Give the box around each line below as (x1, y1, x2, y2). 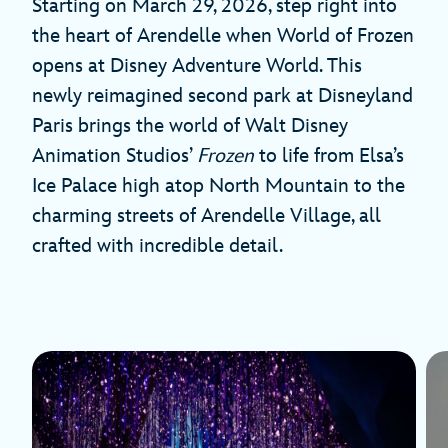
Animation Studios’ (32, 144, 197, 169)
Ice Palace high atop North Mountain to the (32, 174, 405, 199)
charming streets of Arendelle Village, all (32, 204, 381, 229)
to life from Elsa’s (254, 144, 404, 169)
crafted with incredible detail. (32, 234, 283, 259)
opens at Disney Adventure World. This (32, 54, 362, 79)
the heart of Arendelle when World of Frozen (32, 24, 414, 49)
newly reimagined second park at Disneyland (32, 84, 413, 109)
